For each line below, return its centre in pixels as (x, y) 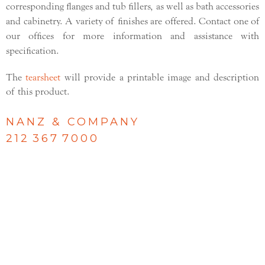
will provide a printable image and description (160, 78)
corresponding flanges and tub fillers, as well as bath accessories (132, 7)
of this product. (38, 92)
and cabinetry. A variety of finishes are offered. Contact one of (132, 22)
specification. (33, 51)
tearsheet (43, 78)
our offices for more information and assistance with (132, 36)
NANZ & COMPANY (73, 122)
